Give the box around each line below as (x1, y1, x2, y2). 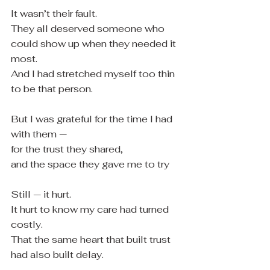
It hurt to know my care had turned (11, 203, 171, 216)
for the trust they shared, (11, 143, 123, 155)
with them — (11, 128, 67, 140)
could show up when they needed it (11, 37, 178, 50)
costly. (11, 218, 43, 231)
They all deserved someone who (11, 22, 167, 35)
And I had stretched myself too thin (11, 67, 177, 80)
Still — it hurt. (11, 188, 71, 201)
